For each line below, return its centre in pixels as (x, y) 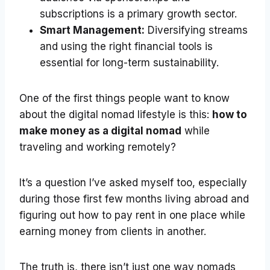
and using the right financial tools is (126, 47)
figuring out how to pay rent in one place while (132, 215)
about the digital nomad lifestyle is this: (116, 115)
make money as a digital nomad (100, 131)
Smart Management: (92, 30)
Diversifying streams (196, 30)
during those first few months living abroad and (134, 199)
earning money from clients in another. (113, 232)
